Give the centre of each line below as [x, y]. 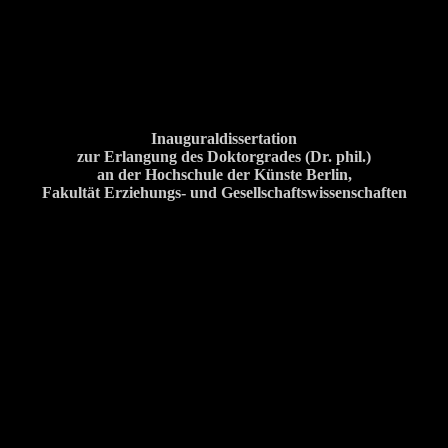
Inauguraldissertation [224, 138]
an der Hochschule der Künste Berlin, [224, 174]
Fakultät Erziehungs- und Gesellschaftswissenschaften [224, 192]
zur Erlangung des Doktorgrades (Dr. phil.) [224, 156]
